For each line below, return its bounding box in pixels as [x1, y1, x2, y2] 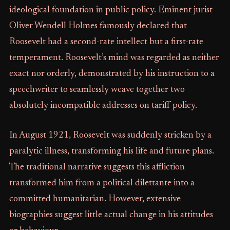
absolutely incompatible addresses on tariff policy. [9, 101, 197, 110]
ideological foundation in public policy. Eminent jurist [9, 6, 213, 15]
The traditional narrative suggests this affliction [9, 163, 185, 172]
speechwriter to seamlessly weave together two [9, 85, 185, 94]
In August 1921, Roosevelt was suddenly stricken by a [9, 131, 212, 140]
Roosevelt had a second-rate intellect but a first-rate [9, 37, 203, 47]
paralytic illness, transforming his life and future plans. [9, 147, 214, 156]
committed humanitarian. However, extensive [9, 195, 181, 204]
